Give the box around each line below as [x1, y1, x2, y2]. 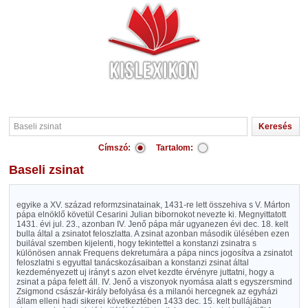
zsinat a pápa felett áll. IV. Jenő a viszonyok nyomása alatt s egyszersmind [16, 277, 292, 287]
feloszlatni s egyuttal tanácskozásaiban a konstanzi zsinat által [16, 258, 249, 267]
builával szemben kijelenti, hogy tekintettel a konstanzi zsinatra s [16, 239, 256, 248]
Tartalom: [156, 143, 193, 153]
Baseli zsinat [17, 163, 84, 177]
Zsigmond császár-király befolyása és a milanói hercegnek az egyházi [16, 287, 278, 296]
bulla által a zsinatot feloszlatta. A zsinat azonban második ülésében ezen [16, 229, 289, 239]
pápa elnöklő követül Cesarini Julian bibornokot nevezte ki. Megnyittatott [16, 210, 286, 219]
